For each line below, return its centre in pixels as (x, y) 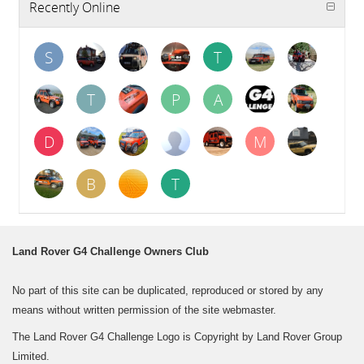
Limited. (31, 356)
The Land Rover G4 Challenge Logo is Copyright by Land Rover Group (177, 337)
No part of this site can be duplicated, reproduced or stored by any (168, 290)
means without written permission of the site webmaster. (144, 310)
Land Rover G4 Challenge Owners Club (110, 251)
